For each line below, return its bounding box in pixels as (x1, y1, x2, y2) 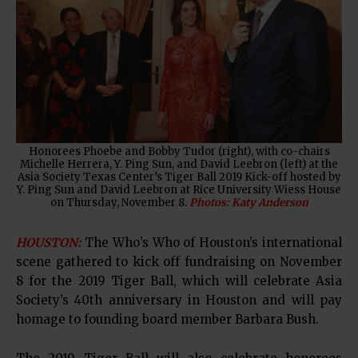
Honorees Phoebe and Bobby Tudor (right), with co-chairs (28, 145, 330, 159)
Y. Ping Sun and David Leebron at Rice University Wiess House (17, 183, 341, 197)
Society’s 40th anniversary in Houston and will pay (16, 292, 342, 308)
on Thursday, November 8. (50, 196, 189, 210)
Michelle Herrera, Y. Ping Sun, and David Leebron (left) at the (20, 157, 338, 172)
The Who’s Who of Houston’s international (81, 235, 342, 251)
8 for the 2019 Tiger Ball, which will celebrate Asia (16, 273, 342, 289)
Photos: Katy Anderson (189, 196, 308, 210)
